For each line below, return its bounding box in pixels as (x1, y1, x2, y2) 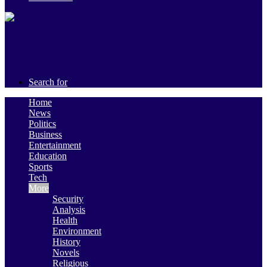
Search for (29, 76, 67, 87)
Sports (29, 161, 52, 172)
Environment (52, 225, 101, 236)
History (52, 236, 80, 247)
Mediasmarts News (5, 36, 193, 63)
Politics (29, 118, 56, 129)
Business (29, 129, 62, 139)
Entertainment (29, 139, 81, 150)
